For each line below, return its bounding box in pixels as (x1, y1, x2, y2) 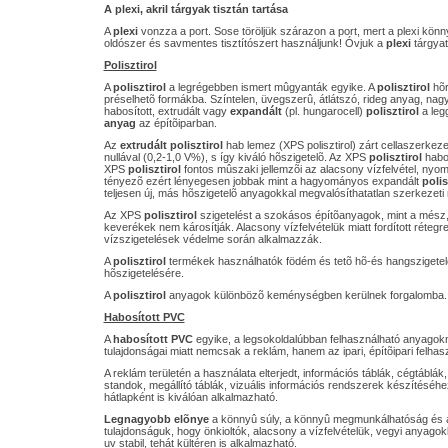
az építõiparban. (135, 117, 217, 129)
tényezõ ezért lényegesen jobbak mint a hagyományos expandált (103, 175, 422, 187)
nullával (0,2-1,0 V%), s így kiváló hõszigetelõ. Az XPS (103, 151, 369, 163)
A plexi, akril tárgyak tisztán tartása (103, 3, 288, 15)
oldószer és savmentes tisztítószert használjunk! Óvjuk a (103, 37, 386, 49)
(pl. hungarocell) (281, 105, 366, 117)
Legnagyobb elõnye (103, 413, 209, 425)
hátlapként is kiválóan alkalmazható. (103, 391, 278, 403)
